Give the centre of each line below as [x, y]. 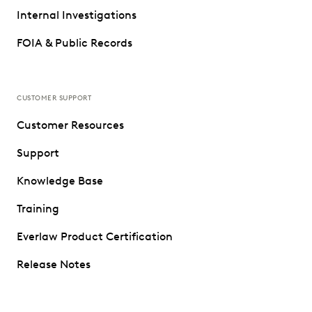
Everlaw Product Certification [95, 237]
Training [38, 209]
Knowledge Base [60, 181]
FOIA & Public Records [75, 43]
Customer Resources [70, 125]
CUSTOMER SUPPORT [54, 98]
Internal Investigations [77, 15]
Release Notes [54, 265]
